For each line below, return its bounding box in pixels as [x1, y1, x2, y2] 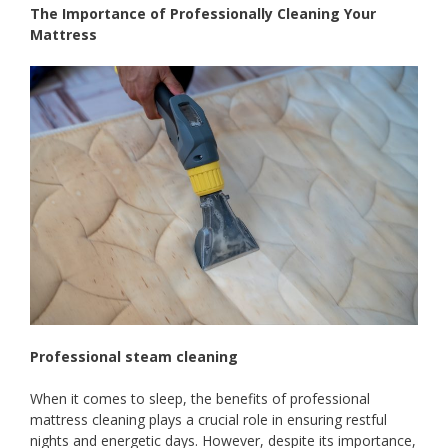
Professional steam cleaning [30, 346, 238, 366]
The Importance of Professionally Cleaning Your [30, 4, 376, 24]
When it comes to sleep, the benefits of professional [30, 388, 370, 408]
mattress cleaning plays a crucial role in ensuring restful [30, 409, 387, 429]
